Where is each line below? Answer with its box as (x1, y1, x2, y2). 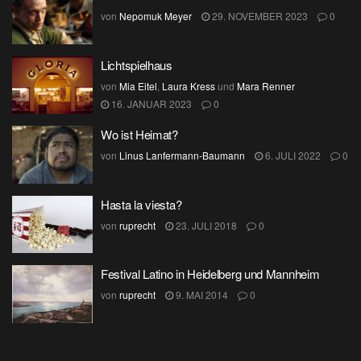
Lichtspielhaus (101, 56, 172, 73)
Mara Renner (237, 78, 295, 93)
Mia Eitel (119, 78, 157, 93)
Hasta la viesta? (101, 195, 182, 213)
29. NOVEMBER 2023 (210, 9, 308, 23)
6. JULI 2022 (263, 148, 321, 162)
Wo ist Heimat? (101, 126, 178, 143)
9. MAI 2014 (173, 288, 228, 301)
